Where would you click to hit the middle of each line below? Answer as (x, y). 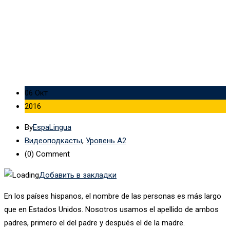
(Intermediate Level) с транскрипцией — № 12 (83, 7)
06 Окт (36, 93)
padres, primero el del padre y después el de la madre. (94, 223)
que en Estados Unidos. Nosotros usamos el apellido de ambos (111, 209)
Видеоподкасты (53, 140)
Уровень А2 (106, 140)
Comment (52, 154)
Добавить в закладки (78, 175)
